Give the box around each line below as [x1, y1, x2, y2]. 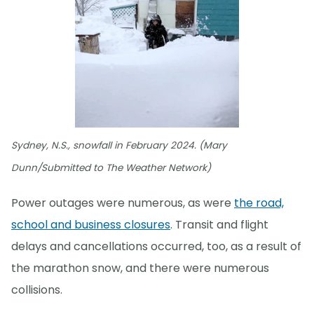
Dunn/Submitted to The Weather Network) [11, 161, 211, 175]
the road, [234, 195, 284, 212]
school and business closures [11, 217, 170, 233]
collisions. [11, 282, 62, 299]
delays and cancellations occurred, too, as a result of [11, 238, 301, 255]
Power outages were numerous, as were [11, 195, 234, 212]
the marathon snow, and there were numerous [11, 260, 269, 277]
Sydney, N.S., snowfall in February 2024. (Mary [11, 139, 227, 153]
